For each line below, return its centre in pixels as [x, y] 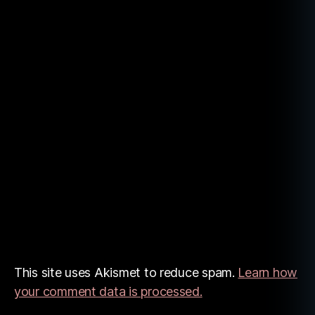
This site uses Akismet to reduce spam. [126, 272]
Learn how [268, 272]
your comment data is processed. [108, 291]
